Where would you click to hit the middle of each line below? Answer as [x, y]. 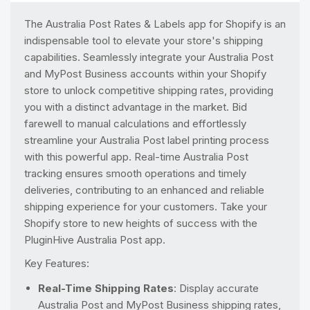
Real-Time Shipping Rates [106, 288]
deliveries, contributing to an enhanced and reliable [144, 190]
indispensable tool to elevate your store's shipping [144, 40]
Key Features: [57, 263]
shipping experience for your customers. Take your [146, 207]
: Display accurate [216, 288]
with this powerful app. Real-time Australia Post [136, 157]
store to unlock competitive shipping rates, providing [149, 90]
